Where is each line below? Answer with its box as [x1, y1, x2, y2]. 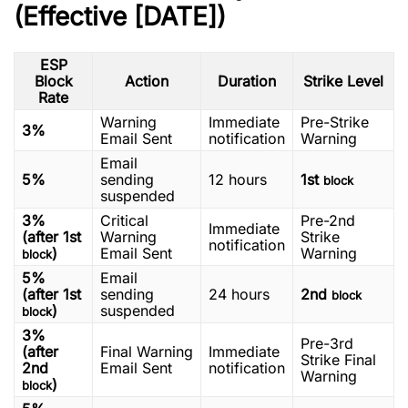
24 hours [209, 285, 270, 303]
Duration [218, 72, 276, 90]
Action [125, 72, 168, 90]
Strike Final [301, 351, 376, 369]
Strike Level [303, 72, 383, 90]
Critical [100, 211, 148, 229]
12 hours [209, 170, 267, 189]
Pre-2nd [301, 211, 355, 229]
